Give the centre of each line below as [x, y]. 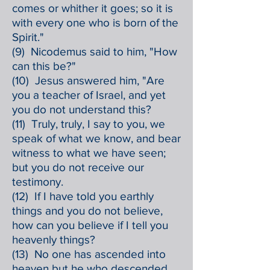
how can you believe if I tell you [90, 225]
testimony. [38, 182]
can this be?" [44, 66]
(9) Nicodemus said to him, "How [95, 52]
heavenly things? [54, 240]
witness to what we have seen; [89, 153]
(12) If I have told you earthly [83, 196]
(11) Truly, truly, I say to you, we [89, 124]
